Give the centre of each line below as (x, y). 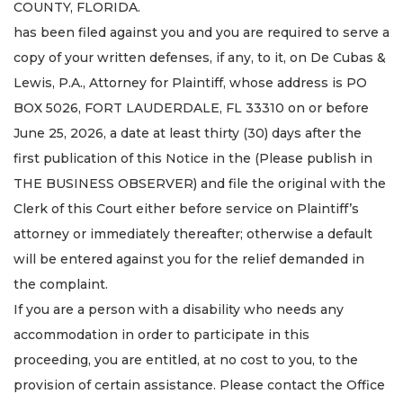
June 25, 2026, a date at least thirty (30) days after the (188, 133)
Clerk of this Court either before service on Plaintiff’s (186, 208)
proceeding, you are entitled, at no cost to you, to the (186, 359)
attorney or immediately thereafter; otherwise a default (193, 233)
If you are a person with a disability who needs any (179, 309)
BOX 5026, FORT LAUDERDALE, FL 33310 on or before (191, 107)
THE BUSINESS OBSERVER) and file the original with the (200, 183)
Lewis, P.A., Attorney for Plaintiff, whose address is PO (190, 82)
